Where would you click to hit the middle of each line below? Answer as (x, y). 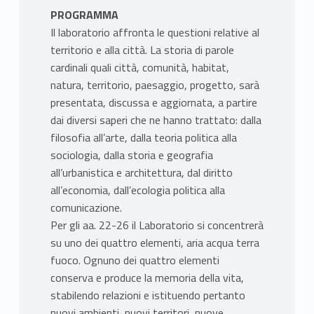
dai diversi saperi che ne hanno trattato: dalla (156, 120)
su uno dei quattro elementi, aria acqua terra (155, 243)
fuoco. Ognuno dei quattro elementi (135, 260)
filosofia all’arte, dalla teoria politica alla (143, 138)
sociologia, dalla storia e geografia (131, 155)
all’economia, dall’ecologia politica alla (137, 190)
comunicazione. (86, 208)
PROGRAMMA (84, 15)
